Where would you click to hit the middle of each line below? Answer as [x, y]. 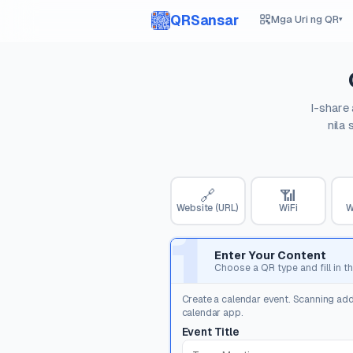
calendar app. [212, 312]
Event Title [210, 331]
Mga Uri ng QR [305, 19]
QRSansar [204, 20]
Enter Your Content [271, 255]
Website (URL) [208, 208]
